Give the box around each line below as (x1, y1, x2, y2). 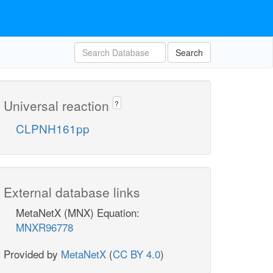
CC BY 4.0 (113, 246, 160, 262)
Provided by (4, 246, 61, 262)
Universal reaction (4, 96, 113, 115)
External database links (4, 183, 140, 202)
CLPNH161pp (16, 120, 90, 137)
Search (175, 46, 203, 58)
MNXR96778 (16, 219, 73, 235)
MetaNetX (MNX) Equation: (16, 205, 140, 221)
